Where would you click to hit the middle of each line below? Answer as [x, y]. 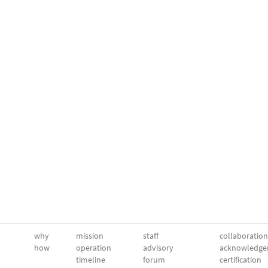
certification [240, 260]
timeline [91, 260]
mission [90, 236]
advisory [158, 248]
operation [94, 248]
